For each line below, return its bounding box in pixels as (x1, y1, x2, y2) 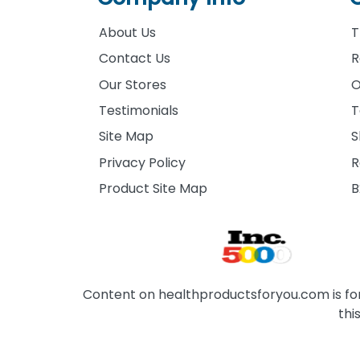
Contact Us (99, 49, 171, 68)
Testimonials (99, 101, 179, 121)
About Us (99, 22, 157, 42)
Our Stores (99, 75, 167, 94)
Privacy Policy (99, 153, 186, 172)
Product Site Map (99, 179, 208, 198)
